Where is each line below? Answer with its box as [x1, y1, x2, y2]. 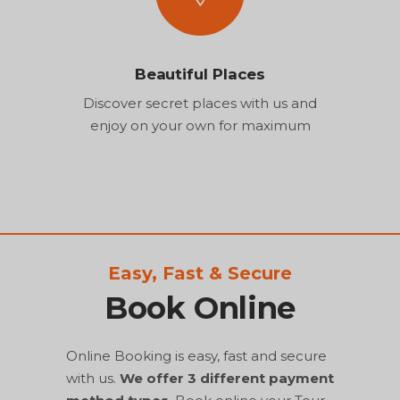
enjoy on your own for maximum [89, 116, 311, 134]
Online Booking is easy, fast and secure [66, 346, 327, 364]
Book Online [104, 288, 296, 327]
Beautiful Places [134, 64, 266, 83]
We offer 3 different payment [120, 369, 334, 387]
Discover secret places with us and [83, 94, 317, 112]
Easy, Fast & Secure [108, 262, 292, 284]
